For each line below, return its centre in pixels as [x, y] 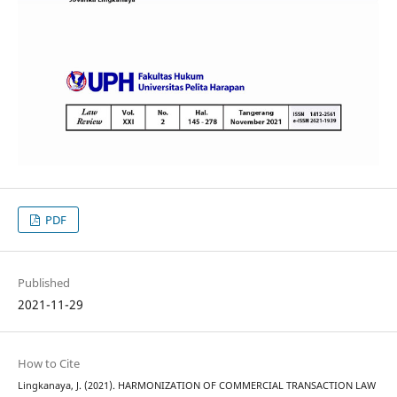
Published [43, 283]
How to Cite [48, 364]
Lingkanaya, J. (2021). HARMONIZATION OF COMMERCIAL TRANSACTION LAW [196, 386]
